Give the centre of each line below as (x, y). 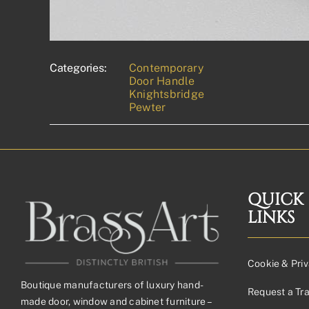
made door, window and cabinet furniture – (116, 301)
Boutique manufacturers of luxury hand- (112, 285)
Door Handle (162, 81)
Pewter (147, 107)
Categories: (78, 68)
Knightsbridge (167, 94)
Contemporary (166, 68)
